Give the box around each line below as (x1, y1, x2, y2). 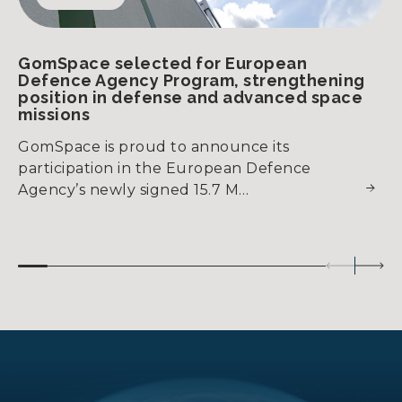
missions (18, 105, 90, 124)
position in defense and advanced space (18, 88, 363, 107)
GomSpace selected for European (18, 54, 307, 73)
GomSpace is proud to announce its (18, 138, 290, 155)
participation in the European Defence (18, 160, 311, 177)
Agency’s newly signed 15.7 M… (18, 181, 249, 198)
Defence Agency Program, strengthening (18, 71, 365, 90)
